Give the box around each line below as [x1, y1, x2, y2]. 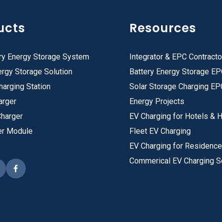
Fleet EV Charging [129, 126, 191, 136]
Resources [129, 20, 197, 37]
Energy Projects [129, 97, 185, 107]
